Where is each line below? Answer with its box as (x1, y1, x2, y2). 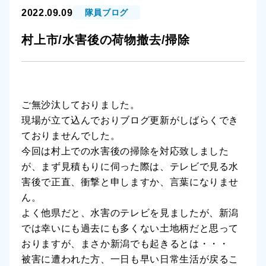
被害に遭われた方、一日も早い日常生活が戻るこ (21, 254, 239, 264)
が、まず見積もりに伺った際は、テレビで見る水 (21, 161, 239, 172)
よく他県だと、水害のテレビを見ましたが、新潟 (21, 208, 239, 218)
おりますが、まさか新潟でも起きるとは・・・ (21, 239, 229, 249)
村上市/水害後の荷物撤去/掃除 (21, 33, 190, 46)
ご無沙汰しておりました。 (21, 100, 140, 110)
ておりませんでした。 (21, 131, 121, 141)
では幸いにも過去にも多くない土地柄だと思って (21, 223, 239, 233)
